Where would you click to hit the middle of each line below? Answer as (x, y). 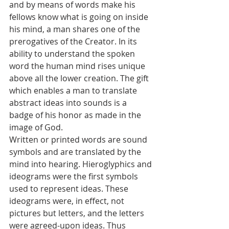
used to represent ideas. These (70, 189)
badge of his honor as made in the (76, 115)
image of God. (36, 128)
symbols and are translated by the (76, 152)
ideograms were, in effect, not (68, 201)
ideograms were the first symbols (75, 177)
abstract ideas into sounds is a (69, 103)
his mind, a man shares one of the (76, 29)
